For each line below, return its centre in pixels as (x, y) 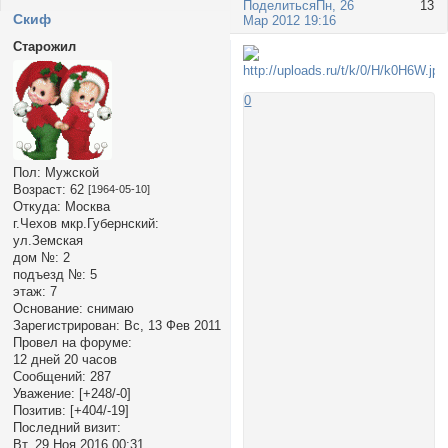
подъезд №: (49, 275)
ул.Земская (47, 241)
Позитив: (39, 411)
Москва (85, 207)
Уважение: (43, 394)
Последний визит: (66, 428)
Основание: (47, 309)
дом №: (35, 258)
